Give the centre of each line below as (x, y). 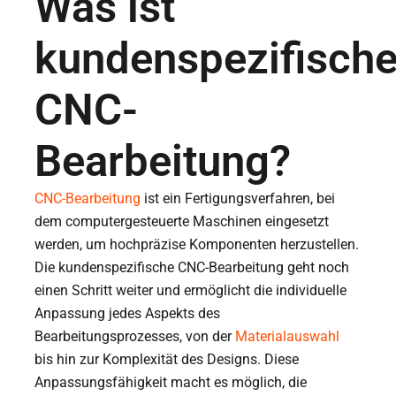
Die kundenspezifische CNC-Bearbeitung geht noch (192, 268)
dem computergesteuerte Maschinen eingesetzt (182, 222)
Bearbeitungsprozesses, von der (135, 337)
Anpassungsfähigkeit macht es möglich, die (171, 383)
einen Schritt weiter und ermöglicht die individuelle (191, 291)
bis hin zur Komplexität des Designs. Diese (167, 360)
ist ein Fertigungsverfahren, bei (238, 199)
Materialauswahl (288, 337)
